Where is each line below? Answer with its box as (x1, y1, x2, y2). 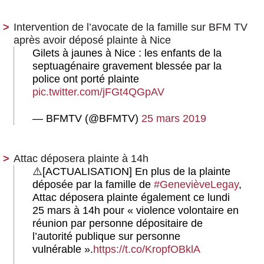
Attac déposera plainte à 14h (14, 153, 148, 165)
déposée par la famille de (32, 179, 154, 191)
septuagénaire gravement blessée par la (32, 60, 222, 72)
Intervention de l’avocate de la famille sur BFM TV (14, 21, 247, 34)
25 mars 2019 (141, 113, 206, 125)
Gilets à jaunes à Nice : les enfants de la (32, 47, 222, 60)
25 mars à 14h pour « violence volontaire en (32, 204, 239, 217)
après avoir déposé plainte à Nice (14, 34, 171, 47)
